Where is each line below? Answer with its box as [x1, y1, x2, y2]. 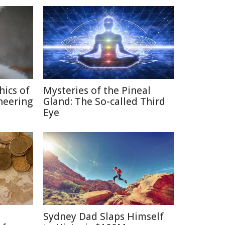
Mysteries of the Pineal [43, 84, 151, 97]
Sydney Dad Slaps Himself [43, 210, 164, 223]
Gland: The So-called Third [43, 95, 165, 108]
